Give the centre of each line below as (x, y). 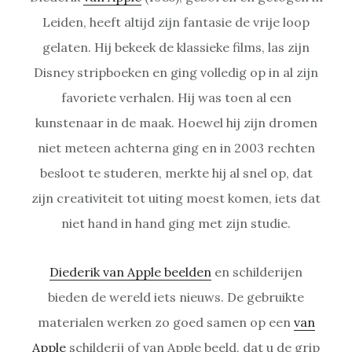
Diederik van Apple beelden (130, 271)
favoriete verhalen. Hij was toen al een (176, 97)
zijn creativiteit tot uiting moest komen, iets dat (176, 198)
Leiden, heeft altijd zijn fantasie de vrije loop (176, 22)
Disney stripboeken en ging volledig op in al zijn (176, 72)
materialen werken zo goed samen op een (165, 322)
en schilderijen (257, 271)
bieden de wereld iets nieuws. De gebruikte (176, 297)
